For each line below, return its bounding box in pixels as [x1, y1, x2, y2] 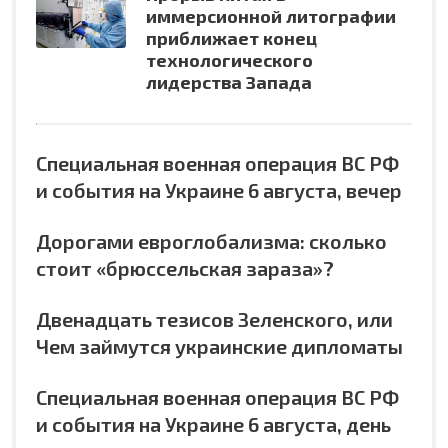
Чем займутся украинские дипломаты [36, 333, 403, 358]
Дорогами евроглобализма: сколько [36, 228, 387, 253]
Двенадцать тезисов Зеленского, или [36, 306, 393, 331]
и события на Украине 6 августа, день [36, 411, 391, 436]
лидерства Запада [146, 70, 312, 93]
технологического [146, 48, 313, 71]
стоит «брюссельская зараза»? [36, 255, 334, 280]
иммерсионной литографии [146, 4, 396, 27]
